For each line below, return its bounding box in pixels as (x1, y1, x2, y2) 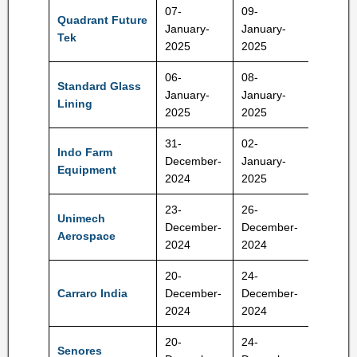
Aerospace (57, 229, 116, 242)
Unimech (57, 212, 105, 225)
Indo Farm (57, 146, 112, 159)
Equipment (57, 163, 116, 176)
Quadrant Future (57, 14, 147, 26)
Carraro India (57, 287, 127, 300)
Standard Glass (57, 80, 141, 92)
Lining (57, 97, 92, 110)
